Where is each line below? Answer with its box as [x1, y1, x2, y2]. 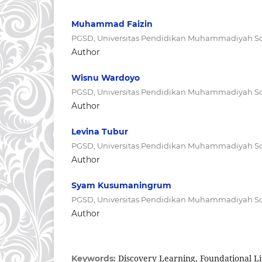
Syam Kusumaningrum [71, 180, 171, 191]
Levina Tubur [71, 126, 128, 137]
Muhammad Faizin [71, 18, 153, 29]
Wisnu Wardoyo [71, 72, 140, 83]
